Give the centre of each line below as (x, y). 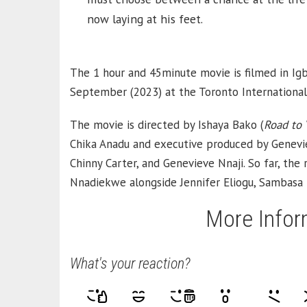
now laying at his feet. (145, 19)
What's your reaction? (130, 263)
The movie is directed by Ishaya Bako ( (167, 125)
